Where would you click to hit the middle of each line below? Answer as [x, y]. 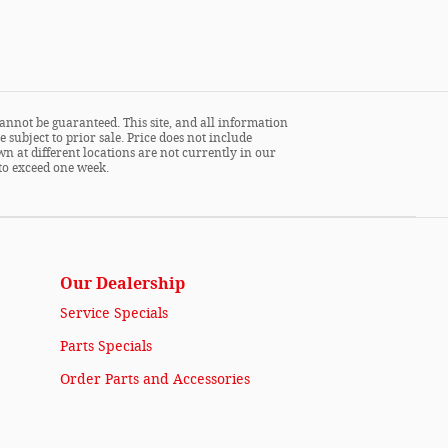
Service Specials [114, 313]
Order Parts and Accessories [155, 379]
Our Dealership [122, 283]
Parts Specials [106, 346]
